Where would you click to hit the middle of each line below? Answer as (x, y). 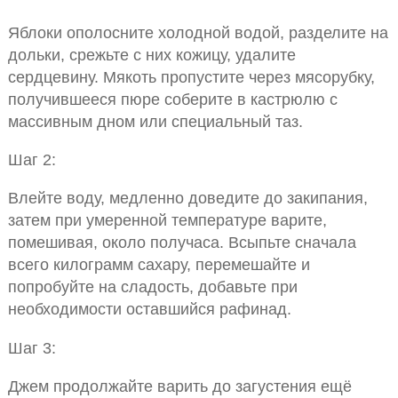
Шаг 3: (32, 347)
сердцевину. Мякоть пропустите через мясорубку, (191, 76)
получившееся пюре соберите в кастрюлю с (172, 99)
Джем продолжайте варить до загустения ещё (179, 386)
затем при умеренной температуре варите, (167, 220)
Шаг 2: (32, 160)
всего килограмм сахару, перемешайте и (159, 265)
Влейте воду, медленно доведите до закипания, (187, 198)
